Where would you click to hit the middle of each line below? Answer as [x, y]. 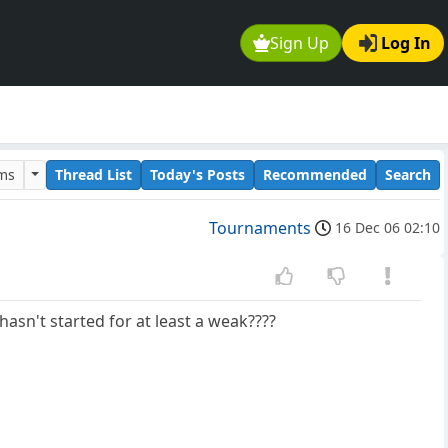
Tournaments [260, 228]
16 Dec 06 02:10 [387, 228]
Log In [406, 43]
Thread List [93, 174]
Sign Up [300, 43]
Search [408, 174]
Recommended [315, 174]
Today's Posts [197, 174]
